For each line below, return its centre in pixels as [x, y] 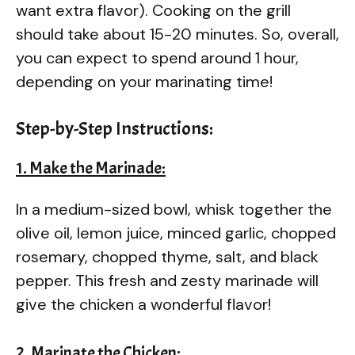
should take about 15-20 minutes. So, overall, [177, 34]
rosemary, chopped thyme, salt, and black [167, 256]
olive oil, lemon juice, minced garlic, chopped [176, 233]
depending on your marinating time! [144, 81]
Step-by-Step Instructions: [115, 128]
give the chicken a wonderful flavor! [143, 304]
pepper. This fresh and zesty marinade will [167, 280]
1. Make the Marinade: [91, 168]
